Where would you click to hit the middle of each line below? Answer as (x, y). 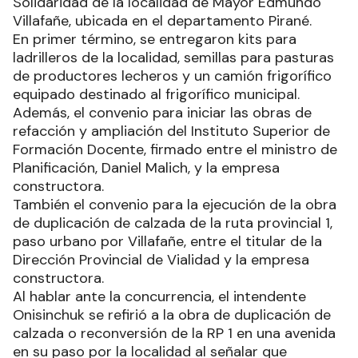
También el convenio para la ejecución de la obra (175, 204)
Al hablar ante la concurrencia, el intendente (159, 296)
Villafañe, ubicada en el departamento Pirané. (162, 20)
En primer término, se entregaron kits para (155, 39)
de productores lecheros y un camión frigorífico (172, 76)
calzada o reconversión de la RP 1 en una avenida (174, 333)
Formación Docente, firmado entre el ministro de (175, 149)
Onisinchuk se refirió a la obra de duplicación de (172, 314)
